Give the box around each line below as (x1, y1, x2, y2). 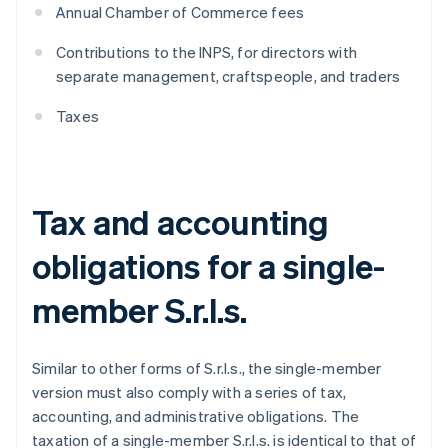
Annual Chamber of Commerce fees (56, 2, 305, 23)
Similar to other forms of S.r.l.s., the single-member (32, 358, 382, 379)
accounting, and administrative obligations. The (32, 406, 360, 427)
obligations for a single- (32, 244, 385, 288)
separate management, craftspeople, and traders (56, 66, 401, 87)
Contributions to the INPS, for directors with (56, 42, 357, 63)
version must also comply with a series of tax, (32, 382, 347, 403)
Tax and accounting (32, 200, 330, 244)
